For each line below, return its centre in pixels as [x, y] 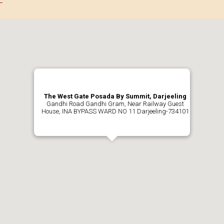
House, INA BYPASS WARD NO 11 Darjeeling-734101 [115, 111]
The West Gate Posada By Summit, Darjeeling [115, 96]
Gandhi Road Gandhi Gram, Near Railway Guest [115, 103]
